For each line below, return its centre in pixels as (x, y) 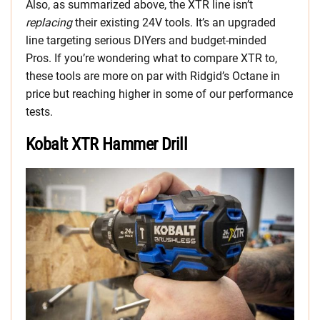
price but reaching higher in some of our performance (159, 94)
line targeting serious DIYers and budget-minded (146, 41)
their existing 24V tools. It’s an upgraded (174, 23)
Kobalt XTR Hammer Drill (107, 145)
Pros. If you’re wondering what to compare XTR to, (151, 59)
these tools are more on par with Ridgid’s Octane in (153, 76)
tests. (39, 112)
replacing (49, 23)
